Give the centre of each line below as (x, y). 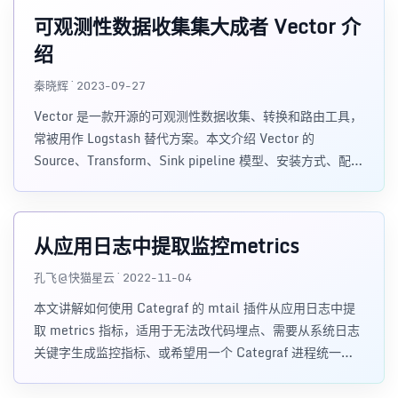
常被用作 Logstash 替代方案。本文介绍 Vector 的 (174, 138)
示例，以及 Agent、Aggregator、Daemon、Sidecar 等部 (197, 183)
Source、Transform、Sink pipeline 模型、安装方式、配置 (199, 160)
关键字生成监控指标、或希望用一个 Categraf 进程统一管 (194, 352)
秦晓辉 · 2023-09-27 (90, 85)
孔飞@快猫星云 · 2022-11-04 (113, 277)
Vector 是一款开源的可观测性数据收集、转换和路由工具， (198, 116)
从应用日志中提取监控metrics (167, 246)
